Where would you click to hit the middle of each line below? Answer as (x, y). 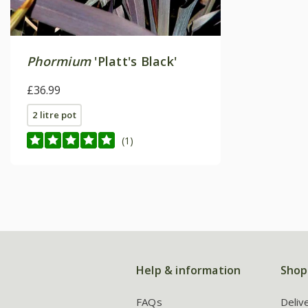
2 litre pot (54, 115)
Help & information (189, 271)
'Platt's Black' (134, 62)
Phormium (59, 62)
